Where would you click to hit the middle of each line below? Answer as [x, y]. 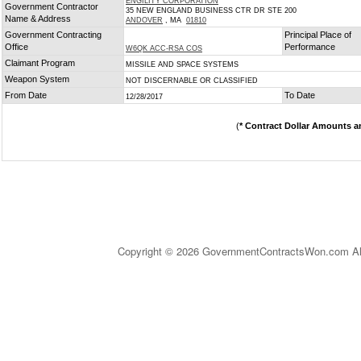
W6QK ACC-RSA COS [164, 48]
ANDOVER [144, 20]
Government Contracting [53, 35]
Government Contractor [52, 6]
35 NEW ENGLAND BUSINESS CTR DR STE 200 [211, 10]
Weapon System [37, 79]
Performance [310, 47]
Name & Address [38, 19]
